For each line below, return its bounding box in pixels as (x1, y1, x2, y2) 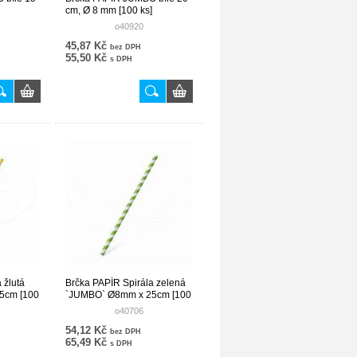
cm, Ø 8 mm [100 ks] (65, 5, 152, 16)
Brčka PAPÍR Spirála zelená (65, 277, 186, 288)
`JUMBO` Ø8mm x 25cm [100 (65, 289, 191, 300)
